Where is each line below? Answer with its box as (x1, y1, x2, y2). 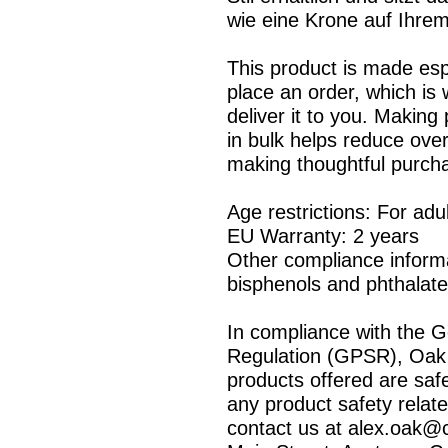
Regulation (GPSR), (227, 344, 409, 367)
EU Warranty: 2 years (227, 224, 419, 247)
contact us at (227, 416, 348, 439)
